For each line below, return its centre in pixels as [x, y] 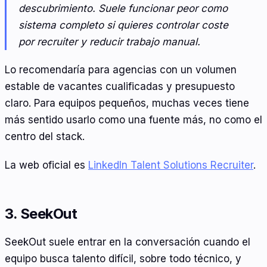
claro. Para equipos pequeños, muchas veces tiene [127, 103]
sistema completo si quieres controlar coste [123, 25]
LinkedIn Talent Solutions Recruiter [171, 165]
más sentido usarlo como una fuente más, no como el [133, 120]
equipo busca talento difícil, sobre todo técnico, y [123, 259]
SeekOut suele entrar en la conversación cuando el [128, 242]
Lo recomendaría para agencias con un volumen [121, 70]
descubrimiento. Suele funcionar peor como [123, 8]
